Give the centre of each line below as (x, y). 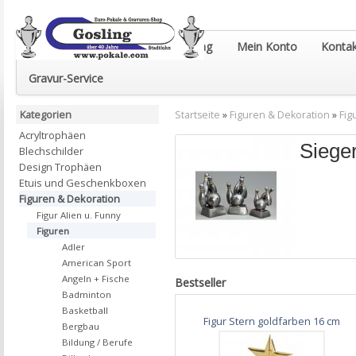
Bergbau (81, 326)
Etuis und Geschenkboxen (83, 183)
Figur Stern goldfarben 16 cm (272, 321)
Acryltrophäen (52, 135)
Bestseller (200, 282)
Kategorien (46, 114)
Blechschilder (51, 151)
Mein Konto (267, 46)
